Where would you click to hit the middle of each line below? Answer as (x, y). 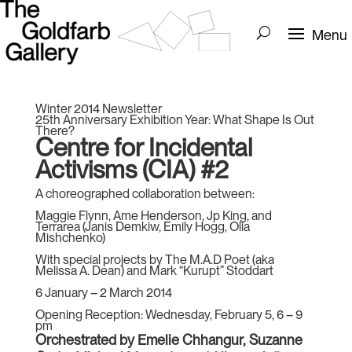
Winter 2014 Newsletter (98, 109)
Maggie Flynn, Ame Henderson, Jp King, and (153, 216)
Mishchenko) (70, 238)
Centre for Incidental (143, 147)
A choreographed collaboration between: (145, 194)
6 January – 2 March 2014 (103, 293)
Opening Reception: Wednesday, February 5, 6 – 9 (169, 315)
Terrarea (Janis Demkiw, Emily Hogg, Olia (142, 227)
